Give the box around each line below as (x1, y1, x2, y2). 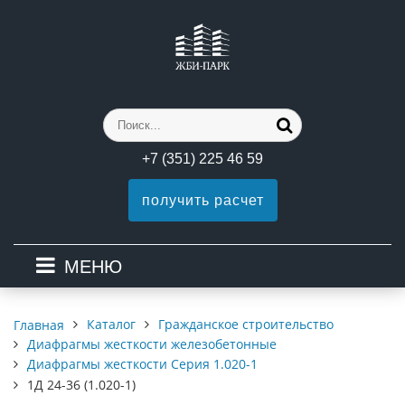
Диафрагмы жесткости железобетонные (27, 335, 277, 353)
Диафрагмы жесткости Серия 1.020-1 (27, 355, 258, 372)
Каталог (87, 316, 136, 333)
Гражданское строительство (158, 316, 334, 333)
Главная (14, 316, 64, 334)
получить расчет (141, 193, 264, 208)
